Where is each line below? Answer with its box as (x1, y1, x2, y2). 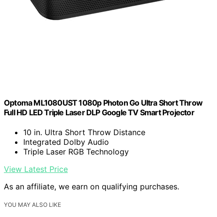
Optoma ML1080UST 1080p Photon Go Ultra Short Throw (4, 98, 203, 108)
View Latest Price (4, 164, 68, 174)
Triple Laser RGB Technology (23, 147, 129, 157)
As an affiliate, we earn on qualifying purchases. (4, 182, 179, 192)
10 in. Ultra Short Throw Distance (23, 127, 145, 138)
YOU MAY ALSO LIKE (4, 201, 61, 209)
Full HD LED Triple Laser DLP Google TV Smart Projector (4, 108, 194, 118)
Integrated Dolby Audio (23, 137, 109, 147)
